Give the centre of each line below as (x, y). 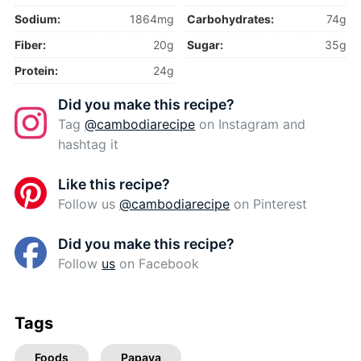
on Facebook (158, 264)
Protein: (36, 71)
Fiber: (30, 45)
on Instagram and (251, 124)
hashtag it (89, 145)
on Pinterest (269, 204)
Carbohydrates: (231, 19)
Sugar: (205, 45)
